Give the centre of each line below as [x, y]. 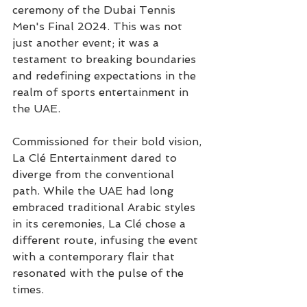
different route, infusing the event [107, 240]
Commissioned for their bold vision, [109, 142]
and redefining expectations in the [106, 76]
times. [28, 290]
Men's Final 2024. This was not [99, 26]
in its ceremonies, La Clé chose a [101, 224]
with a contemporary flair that [95, 257]
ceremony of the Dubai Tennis [96, 10]
